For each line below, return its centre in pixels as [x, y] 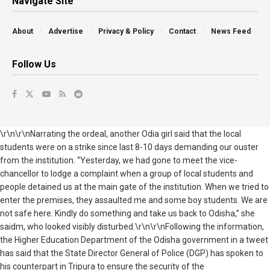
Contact [182, 32]
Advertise [66, 32]
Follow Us [34, 64]
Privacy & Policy [126, 32]
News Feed [231, 32]
